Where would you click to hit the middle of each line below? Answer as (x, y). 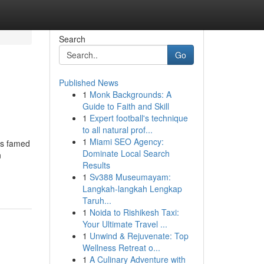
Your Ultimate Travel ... (125, 224)
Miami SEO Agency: (126, 141)
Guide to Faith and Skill (126, 106)
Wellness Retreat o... (121, 247)
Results (96, 165)
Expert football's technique (138, 118)
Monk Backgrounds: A (130, 94)
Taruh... (97, 200)
